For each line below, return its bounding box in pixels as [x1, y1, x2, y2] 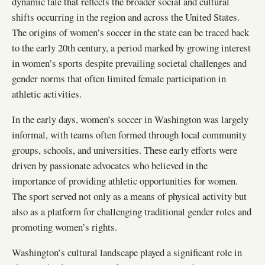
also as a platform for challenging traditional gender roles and [12, 204, 251, 218]
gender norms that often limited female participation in [12, 71, 226, 85]
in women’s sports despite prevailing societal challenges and [12, 56, 247, 70]
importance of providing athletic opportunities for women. [12, 173, 238, 188]
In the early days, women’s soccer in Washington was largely [12, 112, 248, 126]
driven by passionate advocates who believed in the [12, 158, 208, 172]
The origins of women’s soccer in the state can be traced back [12, 25, 249, 39]
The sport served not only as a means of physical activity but [12, 189, 247, 203]
